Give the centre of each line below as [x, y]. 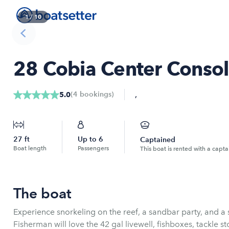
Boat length [30, 148]
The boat [42, 193]
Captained [158, 140]
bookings [95, 94]
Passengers [93, 148]
